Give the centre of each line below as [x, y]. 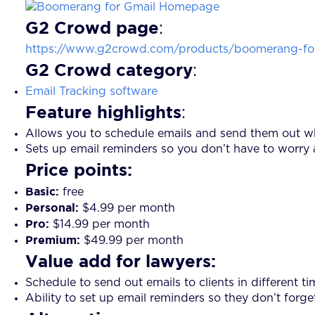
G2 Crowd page [92, 27]
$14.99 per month [99, 224]
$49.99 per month [134, 240]
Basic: [42, 191]
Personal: [54, 207]
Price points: [79, 169]
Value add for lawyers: [121, 261]
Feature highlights [103, 111]
